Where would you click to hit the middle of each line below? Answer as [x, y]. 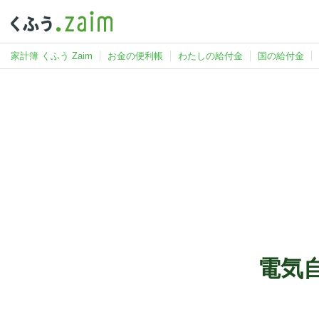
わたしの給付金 [210, 56]
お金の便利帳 [135, 56]
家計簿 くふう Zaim [52, 56]
